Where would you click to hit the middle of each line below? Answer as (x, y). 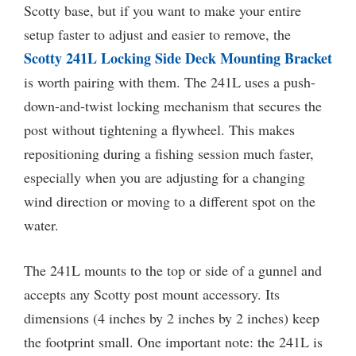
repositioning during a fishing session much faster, (169, 154)
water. (41, 225)
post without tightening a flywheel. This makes (159, 130)
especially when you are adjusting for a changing (164, 178)
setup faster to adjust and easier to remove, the (157, 35)
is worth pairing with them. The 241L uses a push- (170, 82)
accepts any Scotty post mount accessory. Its (152, 294)
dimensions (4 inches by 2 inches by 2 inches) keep (172, 318)
